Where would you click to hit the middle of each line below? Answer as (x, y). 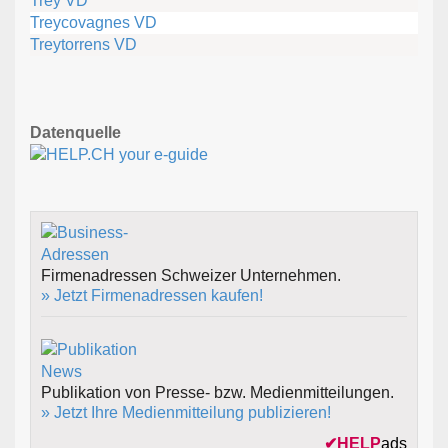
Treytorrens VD (83, 44)
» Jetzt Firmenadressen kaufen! (152, 295)
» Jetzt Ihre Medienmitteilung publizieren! (186, 412)
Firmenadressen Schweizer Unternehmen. (191, 275)
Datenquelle (75, 132)
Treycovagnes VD (93, 22)
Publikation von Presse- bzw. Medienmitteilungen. (217, 392)
